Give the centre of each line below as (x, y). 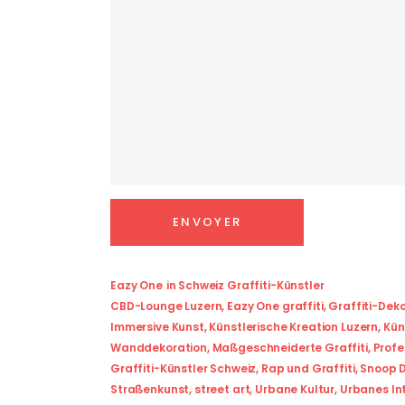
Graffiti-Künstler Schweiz (184, 369)
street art (222, 390)
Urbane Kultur (295, 390)
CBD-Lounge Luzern (166, 306)
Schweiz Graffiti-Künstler (251, 286)
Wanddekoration (159, 348)
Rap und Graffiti (308, 369)
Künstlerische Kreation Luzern (294, 327)
